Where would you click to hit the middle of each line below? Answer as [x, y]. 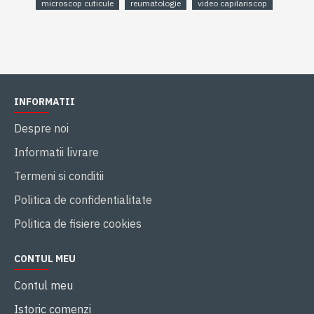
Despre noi [41, 129]
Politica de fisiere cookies [78, 224]
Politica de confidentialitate [83, 200]
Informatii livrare [56, 152]
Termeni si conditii [59, 176]
